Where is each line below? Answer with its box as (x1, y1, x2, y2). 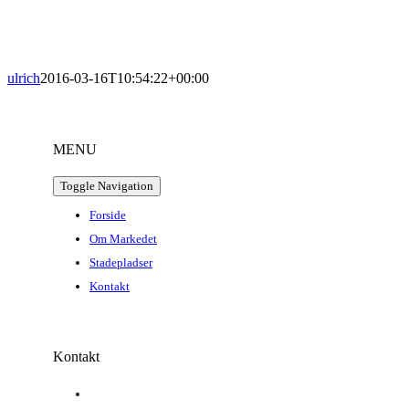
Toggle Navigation (60, 179, 153, 194)
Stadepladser (89, 256, 152, 270)
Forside (89, 208, 126, 223)
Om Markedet (89, 232, 157, 246)
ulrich (7, 70, 40, 87)
